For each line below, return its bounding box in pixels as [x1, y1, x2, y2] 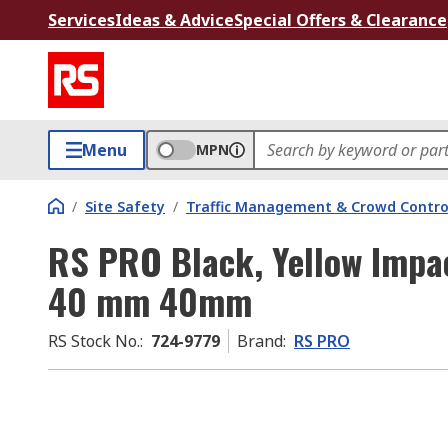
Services [48, 9, 115, 31]
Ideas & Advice [115, 9, 234, 31]
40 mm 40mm [48, 274, 252, 327]
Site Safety [85, 197, 165, 216]
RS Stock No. [48, 330, 140, 352]
